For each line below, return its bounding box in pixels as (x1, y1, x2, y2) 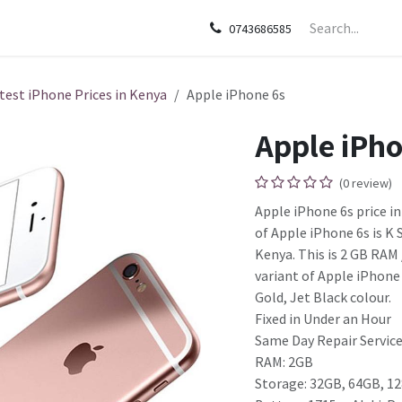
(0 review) (339, 175, 392, 191)
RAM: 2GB (255, 353, 313, 371)
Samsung (131, 19, 188, 37)
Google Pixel (264, 19, 343, 37)
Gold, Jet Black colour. (255, 288, 391, 306)
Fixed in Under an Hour (255, 310, 391, 328)
